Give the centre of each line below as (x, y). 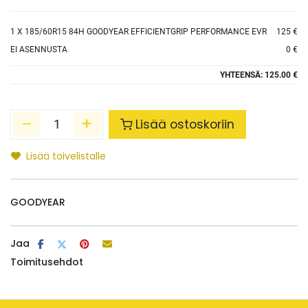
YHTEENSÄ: (242, 75)
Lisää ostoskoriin (185, 124)
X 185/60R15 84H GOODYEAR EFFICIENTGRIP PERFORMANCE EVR (141, 32)
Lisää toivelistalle (66, 156)
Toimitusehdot (47, 262)
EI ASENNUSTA (39, 49)
